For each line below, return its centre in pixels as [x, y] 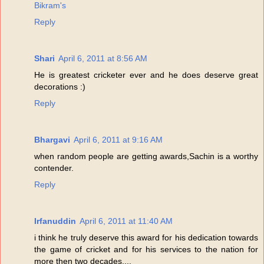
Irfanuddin [55, 221]
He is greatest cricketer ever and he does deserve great [146, 75]
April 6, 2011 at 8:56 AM [103, 58]
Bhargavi [52, 139]
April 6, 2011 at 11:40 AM [126, 221]
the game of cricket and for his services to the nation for [146, 249]
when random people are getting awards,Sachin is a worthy [146, 156]
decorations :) [60, 86]
